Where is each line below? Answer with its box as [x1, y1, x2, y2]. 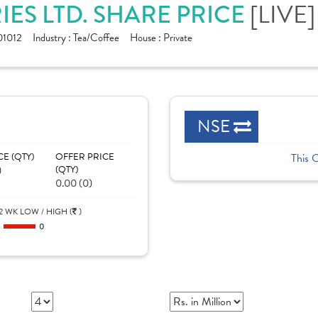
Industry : [33, 30, 73, 45]
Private [163, 30, 192, 45]
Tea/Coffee [73, 30, 119, 45]
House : [130, 30, 163, 45]
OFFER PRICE [55, 150, 114, 164]
